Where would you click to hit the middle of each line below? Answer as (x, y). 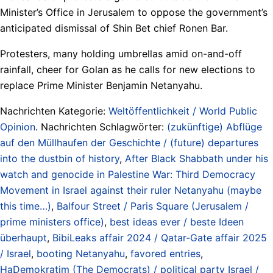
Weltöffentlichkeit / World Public (183, 111)
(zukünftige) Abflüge (214, 126)
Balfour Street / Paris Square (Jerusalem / (153, 206)
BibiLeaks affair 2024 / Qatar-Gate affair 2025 (160, 237)
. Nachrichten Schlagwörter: (101, 126)
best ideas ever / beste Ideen (177, 222)
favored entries (165, 253)
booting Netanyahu (81, 253)
